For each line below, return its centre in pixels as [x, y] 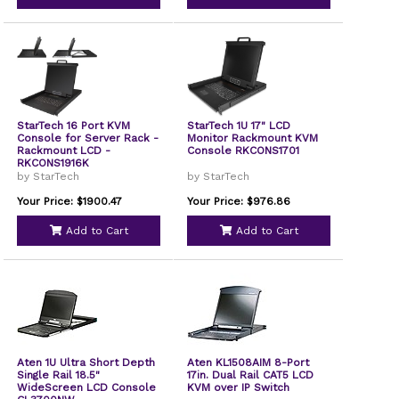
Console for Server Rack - [88, 138]
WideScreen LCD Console [87, 387]
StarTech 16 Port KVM [74, 126]
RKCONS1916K [53, 163]
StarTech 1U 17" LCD [239, 126]
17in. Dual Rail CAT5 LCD [251, 375]
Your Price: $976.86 [239, 201]
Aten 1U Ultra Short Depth [86, 362]
